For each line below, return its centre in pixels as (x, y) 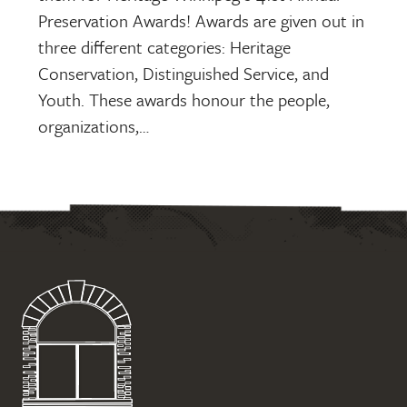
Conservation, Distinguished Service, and (184, 74)
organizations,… (94, 126)
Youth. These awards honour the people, (184, 100)
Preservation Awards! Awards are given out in (202, 21)
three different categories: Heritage (165, 47)
